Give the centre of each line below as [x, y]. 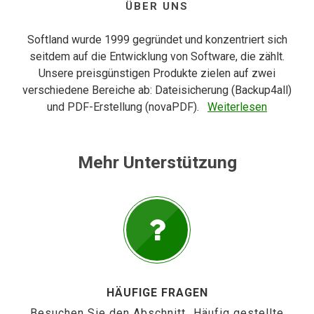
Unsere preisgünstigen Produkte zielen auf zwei [157, 73]
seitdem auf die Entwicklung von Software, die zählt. [157, 56]
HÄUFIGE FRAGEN [157, 293]
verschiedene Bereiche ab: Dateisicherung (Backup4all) [157, 90]
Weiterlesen [237, 107]
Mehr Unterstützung [157, 162]
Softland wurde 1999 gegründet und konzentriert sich [157, 40]
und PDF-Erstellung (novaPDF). [123, 107]
